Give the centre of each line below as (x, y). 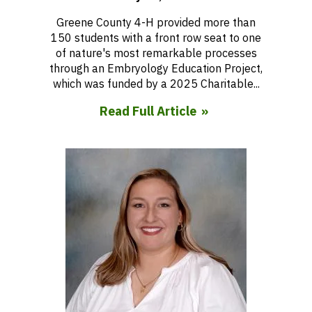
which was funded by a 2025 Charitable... (156, 84)
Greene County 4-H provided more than (156, 22)
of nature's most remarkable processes (156, 53)
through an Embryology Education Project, (156, 68)
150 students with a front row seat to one (156, 38)
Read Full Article (148, 111)
